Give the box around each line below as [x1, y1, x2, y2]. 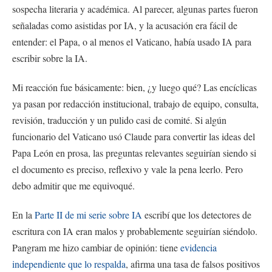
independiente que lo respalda [12, 257, 126, 270]
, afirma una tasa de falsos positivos [126, 257, 260, 270]
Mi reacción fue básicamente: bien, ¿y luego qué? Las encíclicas [12, 80, 257, 93]
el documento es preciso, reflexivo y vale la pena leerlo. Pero [12, 162, 243, 175]
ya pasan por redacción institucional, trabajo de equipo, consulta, [12, 97, 259, 110]
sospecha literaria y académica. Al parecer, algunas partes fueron [12, 2, 258, 15]
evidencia [180, 240, 217, 254]
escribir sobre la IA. [12, 52, 87, 64]
